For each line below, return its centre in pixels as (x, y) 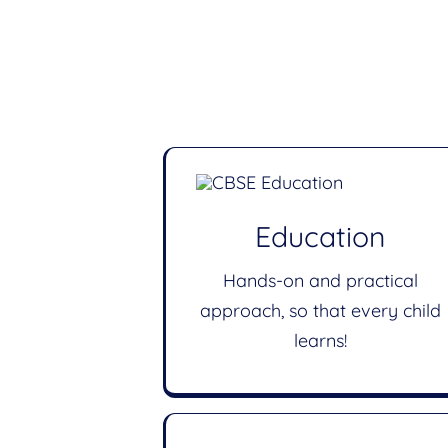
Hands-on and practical (320, 281)
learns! (320, 341)
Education (320, 237)
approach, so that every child (320, 311)
